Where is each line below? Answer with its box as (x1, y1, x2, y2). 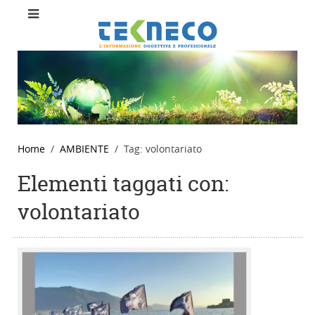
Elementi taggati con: (18, 169, 229, 199)
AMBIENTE (60, 142, 109, 156)
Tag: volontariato (124, 142, 202, 156)
